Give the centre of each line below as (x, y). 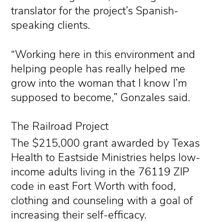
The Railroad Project (60, 126)
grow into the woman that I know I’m (99, 83)
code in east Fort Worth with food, (94, 186)
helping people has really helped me (98, 69)
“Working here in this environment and (103, 54)
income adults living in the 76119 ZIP (100, 172)
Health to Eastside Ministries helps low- (106, 157)
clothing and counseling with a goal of (102, 200)
